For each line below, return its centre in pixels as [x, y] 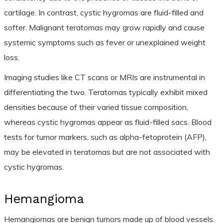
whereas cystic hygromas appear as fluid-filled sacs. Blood [108, 122]
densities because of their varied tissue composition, [96, 107]
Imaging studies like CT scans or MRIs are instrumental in [104, 77]
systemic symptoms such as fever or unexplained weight [105, 42]
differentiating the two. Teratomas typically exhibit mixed [106, 92]
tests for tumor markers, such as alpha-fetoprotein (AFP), [105, 137]
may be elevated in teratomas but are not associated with [107, 152]
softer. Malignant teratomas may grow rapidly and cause [104, 27]
